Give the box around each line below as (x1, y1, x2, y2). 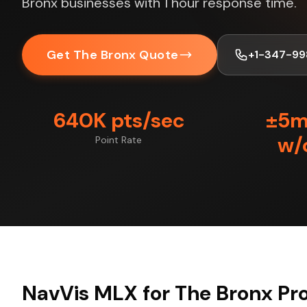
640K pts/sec (53, 107, 184, 134)
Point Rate (95, 134, 143, 146)
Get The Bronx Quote (47, 47, 179, 63)
